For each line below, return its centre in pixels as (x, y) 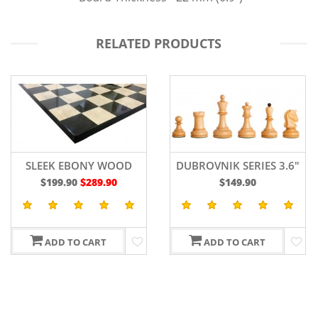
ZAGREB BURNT (238, 165)
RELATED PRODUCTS (159, 43)
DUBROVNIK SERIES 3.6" (78, 165)
